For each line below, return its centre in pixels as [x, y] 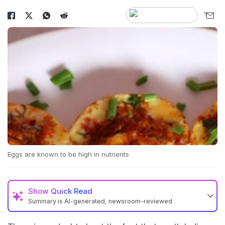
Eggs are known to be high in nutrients [68, 154]
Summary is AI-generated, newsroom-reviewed [100, 201]
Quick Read [72, 191]
